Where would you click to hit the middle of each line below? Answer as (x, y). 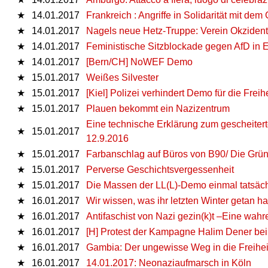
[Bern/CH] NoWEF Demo (139, 62)
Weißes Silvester (122, 77)
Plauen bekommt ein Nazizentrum (158, 108)
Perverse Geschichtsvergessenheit (160, 169)
